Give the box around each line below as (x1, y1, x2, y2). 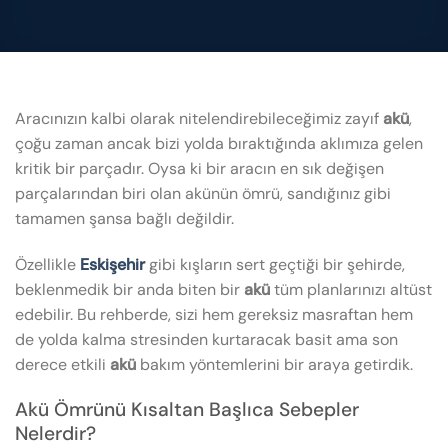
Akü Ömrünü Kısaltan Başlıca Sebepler (15, 396, 359, 422)
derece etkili (15, 353, 110, 375)
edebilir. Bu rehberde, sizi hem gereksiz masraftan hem (15, 303, 413, 325)
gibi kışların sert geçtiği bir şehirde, (145, 253, 405, 275)
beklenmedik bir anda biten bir (15, 278, 244, 300)
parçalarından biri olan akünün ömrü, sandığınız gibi (15, 183, 391, 204)
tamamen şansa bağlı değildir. (15, 208, 234, 229)
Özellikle (15, 253, 80, 275)
